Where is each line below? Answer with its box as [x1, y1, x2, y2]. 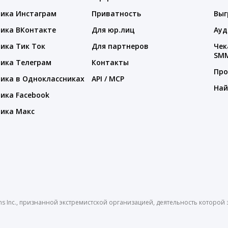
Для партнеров [92, 41, 149, 51]
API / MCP [92, 74, 124, 83]
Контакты [92, 58, 129, 67]
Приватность [92, 9, 141, 18]
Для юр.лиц [92, 25, 135, 35]
